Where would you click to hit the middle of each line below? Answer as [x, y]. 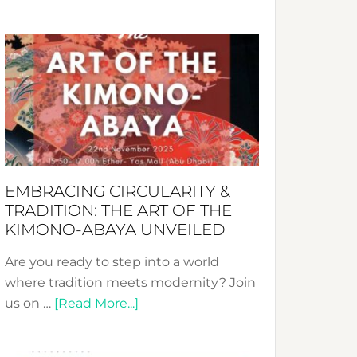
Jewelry [151, 68]
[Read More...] [96, 303]
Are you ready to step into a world [112, 262]
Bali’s [143, 110]
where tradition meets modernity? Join [130, 282]
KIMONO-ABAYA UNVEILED [115, 229]
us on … [29, 303]
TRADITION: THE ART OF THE [118, 210]
